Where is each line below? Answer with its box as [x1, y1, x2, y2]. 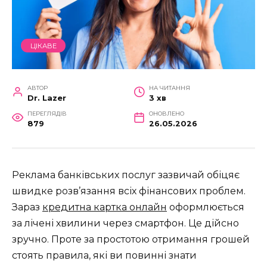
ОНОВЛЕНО [148, 110, 184, 117]
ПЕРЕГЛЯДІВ [27, 110, 67, 117]
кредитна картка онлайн [42, 201, 167, 213]
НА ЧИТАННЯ [148, 85, 190, 92]
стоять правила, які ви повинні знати [12, 250, 197, 262]
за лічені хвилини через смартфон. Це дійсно [12, 218, 239, 229]
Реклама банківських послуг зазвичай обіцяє [12, 169, 240, 181]
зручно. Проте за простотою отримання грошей [12, 234, 250, 246]
